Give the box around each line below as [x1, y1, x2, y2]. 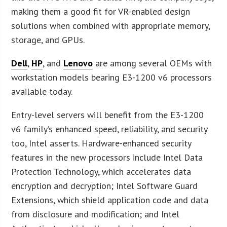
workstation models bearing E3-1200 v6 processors [11, 71, 212, 83]
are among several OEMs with [93, 57, 212, 69]
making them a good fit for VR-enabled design [11, 5, 191, 17]
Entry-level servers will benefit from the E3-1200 [11, 108, 204, 121]
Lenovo [63, 57, 93, 69]
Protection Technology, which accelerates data [11, 165, 192, 177]
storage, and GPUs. [11, 33, 85, 46]
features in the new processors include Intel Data [11, 151, 203, 163]
